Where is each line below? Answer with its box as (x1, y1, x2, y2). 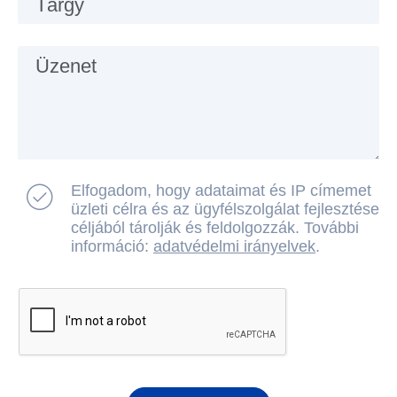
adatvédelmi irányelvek (153, 237, 315, 256)
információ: (71, 237, 153, 256)
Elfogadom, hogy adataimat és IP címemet (71, 182, 371, 200)
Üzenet (35, 55, 97, 78)
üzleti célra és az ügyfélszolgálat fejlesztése (71, 200, 379, 219)
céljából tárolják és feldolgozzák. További (71, 219, 359, 237)
